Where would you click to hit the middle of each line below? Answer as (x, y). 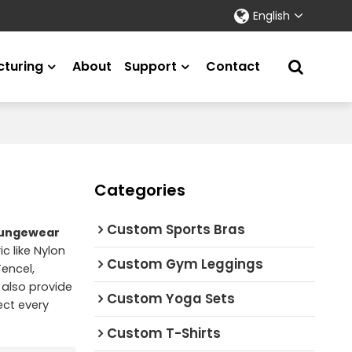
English (272, 16)
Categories (139, 190)
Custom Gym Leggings (185, 264)
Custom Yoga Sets (170, 298)
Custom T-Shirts (163, 333)
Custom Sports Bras (176, 229)
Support (151, 66)
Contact (233, 66)
